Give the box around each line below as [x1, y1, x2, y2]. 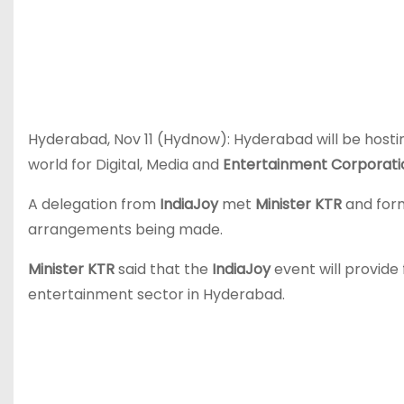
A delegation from [28, 194, 160, 215]
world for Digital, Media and [28, 154, 223, 175]
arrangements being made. [28, 219, 223, 240]
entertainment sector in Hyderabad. [28, 284, 285, 305]
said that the [118, 259, 212, 280]
